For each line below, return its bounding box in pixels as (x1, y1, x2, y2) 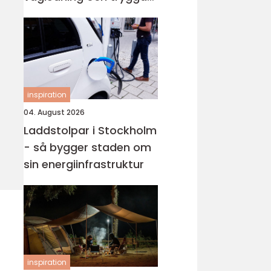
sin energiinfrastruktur (24, 157, 144, 172)
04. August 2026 (24, 107, 85, 117)
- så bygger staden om (24, 140, 151, 155)
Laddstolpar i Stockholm (24, 123, 157, 138)
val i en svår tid (24, 6, 105, 21)
